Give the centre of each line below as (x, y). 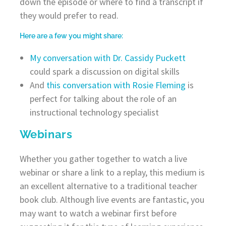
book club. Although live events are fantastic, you (112, 199)
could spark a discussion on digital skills (104, 71)
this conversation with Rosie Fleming (116, 85)
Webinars (46, 134)
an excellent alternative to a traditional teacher (108, 186)
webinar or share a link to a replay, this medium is (112, 172)
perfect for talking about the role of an (103, 98)
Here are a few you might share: (71, 36)
